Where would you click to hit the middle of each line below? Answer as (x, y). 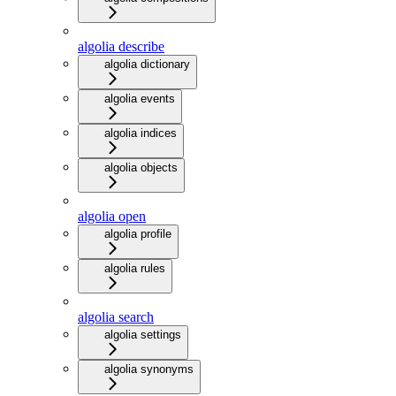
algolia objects (141, 167)
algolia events (140, 98)
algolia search (116, 316)
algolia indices (141, 133)
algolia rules (135, 268)
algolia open (112, 216)
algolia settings (143, 334)
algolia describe (121, 46)
